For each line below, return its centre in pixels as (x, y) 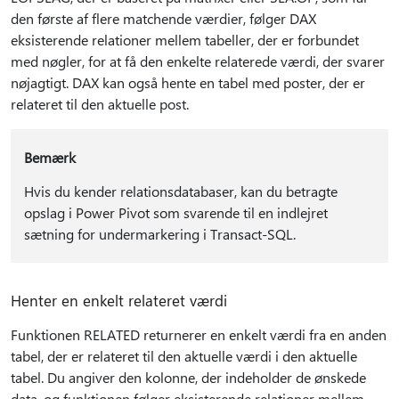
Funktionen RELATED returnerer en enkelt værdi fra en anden (199, 334)
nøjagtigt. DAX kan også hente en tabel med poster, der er (188, 82)
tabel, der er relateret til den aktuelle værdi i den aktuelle (184, 356)
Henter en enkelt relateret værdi (119, 300)
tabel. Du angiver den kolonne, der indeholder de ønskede (188, 377)
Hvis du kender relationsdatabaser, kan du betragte (180, 191)
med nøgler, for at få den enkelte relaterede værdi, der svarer (198, 61)
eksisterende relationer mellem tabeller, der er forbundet (185, 40)
